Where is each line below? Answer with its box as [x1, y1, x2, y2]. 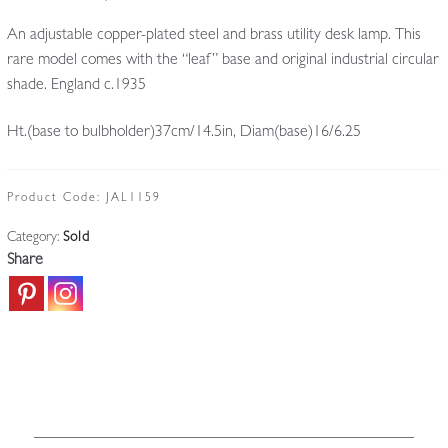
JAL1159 [105, 192, 161, 205]
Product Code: [6, 192, 106, 205]
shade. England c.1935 [6, 77, 146, 94]
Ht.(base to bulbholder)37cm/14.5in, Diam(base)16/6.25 [6, 125, 361, 142]
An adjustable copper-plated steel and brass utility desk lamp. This [6, 27, 421, 44]
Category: [6, 230, 63, 245]
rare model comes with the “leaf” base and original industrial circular [6, 52, 439, 69]
